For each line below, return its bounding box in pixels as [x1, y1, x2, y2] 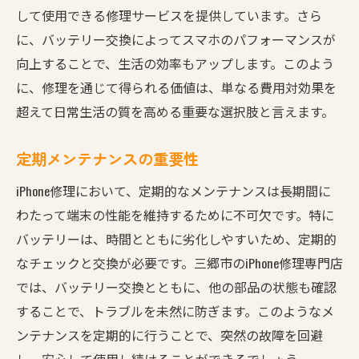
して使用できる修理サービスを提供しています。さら [16, 5, 322, 25]
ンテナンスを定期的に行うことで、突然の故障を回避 [16, 325, 323, 345]
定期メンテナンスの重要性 [16, 147, 199, 170]
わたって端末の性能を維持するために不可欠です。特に [16, 204, 334, 224]
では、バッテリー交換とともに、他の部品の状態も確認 [16, 276, 337, 296]
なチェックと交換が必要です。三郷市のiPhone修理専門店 [16, 252, 343, 272]
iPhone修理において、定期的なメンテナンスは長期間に [16, 180, 331, 200]
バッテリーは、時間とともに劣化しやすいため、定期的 [16, 228, 337, 248]
